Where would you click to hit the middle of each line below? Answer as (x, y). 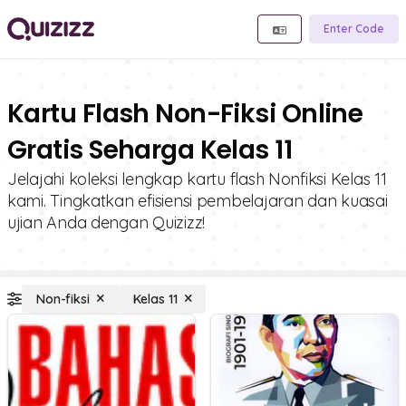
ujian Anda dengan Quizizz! (106, 222)
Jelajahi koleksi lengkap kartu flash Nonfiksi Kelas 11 (197, 179)
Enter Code (354, 29)
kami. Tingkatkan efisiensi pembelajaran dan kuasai (198, 201)
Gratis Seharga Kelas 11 (150, 150)
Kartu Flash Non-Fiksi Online (185, 114)
